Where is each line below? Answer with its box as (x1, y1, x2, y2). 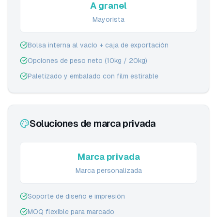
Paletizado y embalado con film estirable (28, 72, 158, 80)
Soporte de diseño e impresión (28, 192, 125, 200)
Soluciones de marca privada (30, 118, 155, 129)
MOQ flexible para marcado (28, 208, 114, 216)
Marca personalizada (75, 167, 142, 174)
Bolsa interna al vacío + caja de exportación (28, 41, 169, 49)
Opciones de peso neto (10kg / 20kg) (28, 57, 147, 64)
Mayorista (93, 15, 124, 23)
